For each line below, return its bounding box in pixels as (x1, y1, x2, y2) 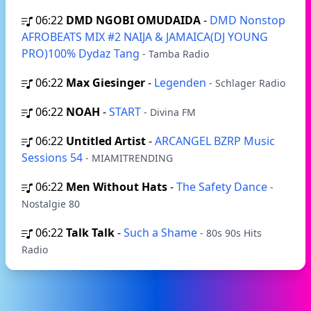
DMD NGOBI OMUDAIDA (66, 12, 201, 28)
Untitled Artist (66, 133, 146, 149)
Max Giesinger (66, 75, 145, 90)
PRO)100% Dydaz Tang (22, 46, 142, 61)
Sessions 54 (22, 150, 85, 165)
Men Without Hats (66, 179, 167, 194)
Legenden (154, 75, 209, 90)
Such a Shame (124, 225, 200, 240)
